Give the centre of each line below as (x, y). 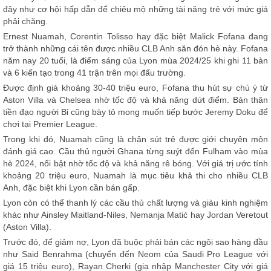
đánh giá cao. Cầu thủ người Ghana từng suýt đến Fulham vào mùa (135, 151)
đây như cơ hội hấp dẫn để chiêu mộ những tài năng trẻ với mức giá (135, 9)
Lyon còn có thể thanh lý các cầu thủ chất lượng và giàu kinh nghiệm (135, 203)
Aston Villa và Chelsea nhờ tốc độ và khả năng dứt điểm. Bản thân (135, 100)
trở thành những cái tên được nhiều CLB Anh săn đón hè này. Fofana (135, 48)
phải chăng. (25, 21)
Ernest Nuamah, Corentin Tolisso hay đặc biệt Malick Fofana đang (135, 36)
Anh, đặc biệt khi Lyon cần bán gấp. (71, 188)
